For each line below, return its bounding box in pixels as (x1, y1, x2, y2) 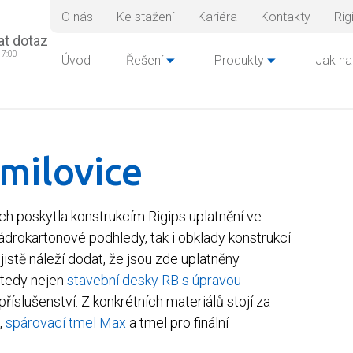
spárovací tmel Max (5, 314, 126, 331)
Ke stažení (116, 9, 174, 24)
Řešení (125, 52, 163, 68)
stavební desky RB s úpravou (66, 271, 241, 288)
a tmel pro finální (125, 314, 229, 331)
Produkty (214, 52, 264, 68)
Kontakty (260, 9, 310, 24)
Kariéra (197, 9, 237, 24)
